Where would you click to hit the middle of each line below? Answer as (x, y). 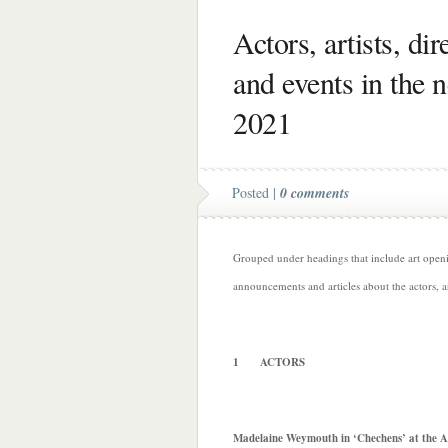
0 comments (314, 193)
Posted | (256, 192)
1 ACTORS (269, 362)
